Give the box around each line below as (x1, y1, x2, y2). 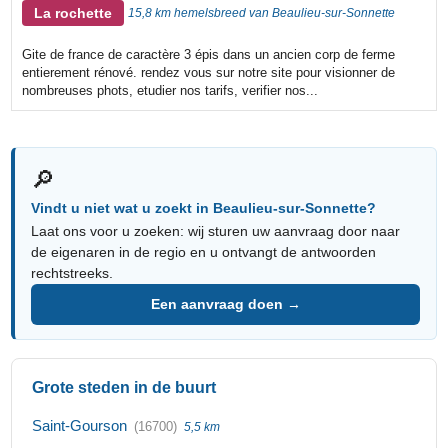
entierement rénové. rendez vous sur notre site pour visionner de (22, 64, 396, 80)
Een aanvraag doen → (150, 295, 301, 312)
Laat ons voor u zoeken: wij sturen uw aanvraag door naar (31, 222, 401, 239)
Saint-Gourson (32, 416, 128, 434)
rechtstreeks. (31, 264, 114, 281)
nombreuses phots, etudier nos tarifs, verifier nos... (22, 82, 319, 98)
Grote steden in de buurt (32, 378, 217, 396)
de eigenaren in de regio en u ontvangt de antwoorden (31, 243, 377, 260)
